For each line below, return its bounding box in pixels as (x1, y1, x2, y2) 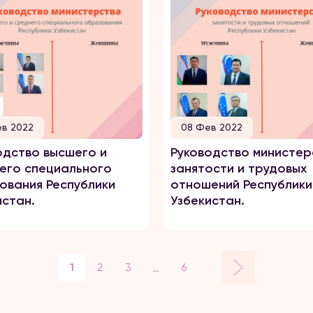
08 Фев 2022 (181, 122, 242, 133)
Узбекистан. (170, 193, 245, 208)
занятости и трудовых (170, 161, 307, 176)
